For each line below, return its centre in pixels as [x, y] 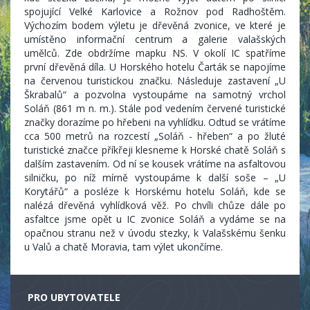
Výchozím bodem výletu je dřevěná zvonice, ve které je [155, 25]
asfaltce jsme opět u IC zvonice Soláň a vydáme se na [155, 219]
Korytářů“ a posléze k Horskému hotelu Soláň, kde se [155, 191]
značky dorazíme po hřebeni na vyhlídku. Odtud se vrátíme [155, 122]
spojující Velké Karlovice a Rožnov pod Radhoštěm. [155, 11]
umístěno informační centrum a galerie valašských [155, 39]
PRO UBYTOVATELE [74, 297]
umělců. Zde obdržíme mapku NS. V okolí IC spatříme [155, 53]
